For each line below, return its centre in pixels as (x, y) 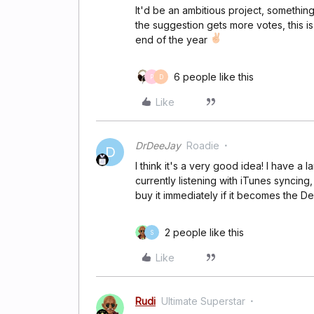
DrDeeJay (158, 145)
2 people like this (204, 232)
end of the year (173, 40)
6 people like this (214, 77)
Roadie (203, 145)
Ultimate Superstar (203, 301)
